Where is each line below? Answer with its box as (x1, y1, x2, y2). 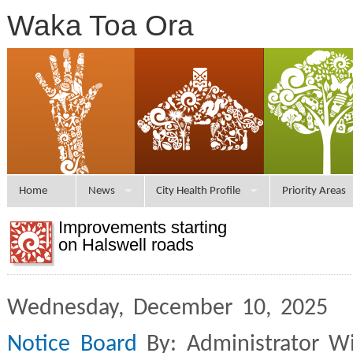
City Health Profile (156, 185, 241, 197)
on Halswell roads (58, 234, 194, 255)
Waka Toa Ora (7, 9, 194, 42)
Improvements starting (58, 217, 227, 237)
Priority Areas (281, 185, 346, 197)
